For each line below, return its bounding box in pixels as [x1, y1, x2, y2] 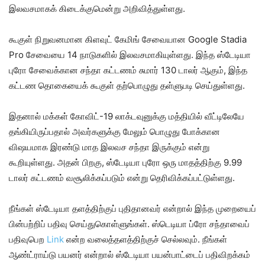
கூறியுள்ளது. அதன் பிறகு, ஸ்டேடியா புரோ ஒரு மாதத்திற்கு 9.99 [9, 157, 242, 168]
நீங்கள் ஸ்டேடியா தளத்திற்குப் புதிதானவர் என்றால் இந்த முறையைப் [9, 203, 256, 214]
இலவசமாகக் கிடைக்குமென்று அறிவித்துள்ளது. [9, 3, 185, 14]
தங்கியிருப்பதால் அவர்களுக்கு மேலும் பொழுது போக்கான [9, 126, 220, 137]
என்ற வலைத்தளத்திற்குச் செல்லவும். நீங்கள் [66, 234, 227, 245]
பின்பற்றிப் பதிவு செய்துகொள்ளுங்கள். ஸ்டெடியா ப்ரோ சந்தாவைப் [9, 218, 250, 230]
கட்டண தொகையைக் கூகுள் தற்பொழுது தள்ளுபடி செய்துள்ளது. [9, 80, 245, 91]
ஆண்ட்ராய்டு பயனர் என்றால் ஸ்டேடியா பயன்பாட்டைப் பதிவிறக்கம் [9, 249, 250, 260]
